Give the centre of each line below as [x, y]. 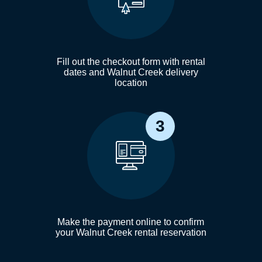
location [131, 82]
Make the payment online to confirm [131, 222]
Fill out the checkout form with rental [131, 61]
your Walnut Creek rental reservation [131, 232]
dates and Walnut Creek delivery [131, 72]
